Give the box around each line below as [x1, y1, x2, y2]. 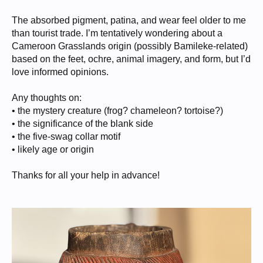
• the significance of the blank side [12, 119, 153, 129]
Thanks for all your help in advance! [12, 170, 160, 180]
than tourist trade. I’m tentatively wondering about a [12, 28, 222, 38]
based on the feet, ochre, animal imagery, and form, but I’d [12, 54, 251, 64]
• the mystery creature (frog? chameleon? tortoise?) [12, 106, 223, 116]
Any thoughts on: [12, 93, 82, 103]
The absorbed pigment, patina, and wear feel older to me [12, 15, 246, 25]
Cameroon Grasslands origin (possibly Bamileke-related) [12, 41, 248, 51]
